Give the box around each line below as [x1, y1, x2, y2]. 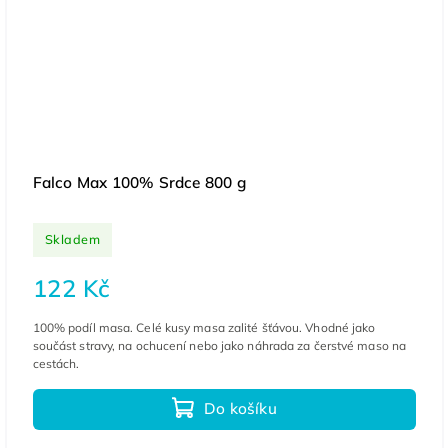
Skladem [44, 231, 101, 248]
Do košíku [204, 399, 277, 419]
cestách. [32, 355, 80, 371]
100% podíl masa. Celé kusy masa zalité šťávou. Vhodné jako [32, 319, 376, 335]
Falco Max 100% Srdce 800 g [32, 172, 246, 192]
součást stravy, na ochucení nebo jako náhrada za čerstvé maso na [32, 337, 407, 353]
